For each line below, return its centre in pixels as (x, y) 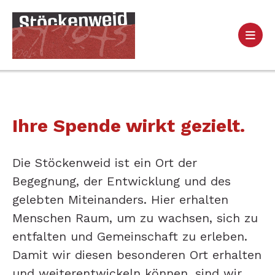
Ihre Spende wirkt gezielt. (129, 126)
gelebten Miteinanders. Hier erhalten (120, 200)
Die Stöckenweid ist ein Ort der (105, 163)
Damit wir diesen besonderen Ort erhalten (137, 255)
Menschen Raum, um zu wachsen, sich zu (135, 218)
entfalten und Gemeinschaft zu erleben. (130, 237)
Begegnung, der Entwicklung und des (122, 181)
